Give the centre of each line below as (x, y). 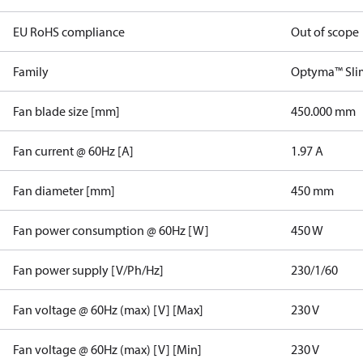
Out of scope (325, 32)
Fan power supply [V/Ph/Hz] (88, 270)
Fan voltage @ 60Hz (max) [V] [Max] (108, 310)
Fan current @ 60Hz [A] (73, 151)
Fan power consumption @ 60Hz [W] (111, 230)
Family (31, 71)
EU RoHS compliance (69, 32)
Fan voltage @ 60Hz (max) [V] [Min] (107, 349)
